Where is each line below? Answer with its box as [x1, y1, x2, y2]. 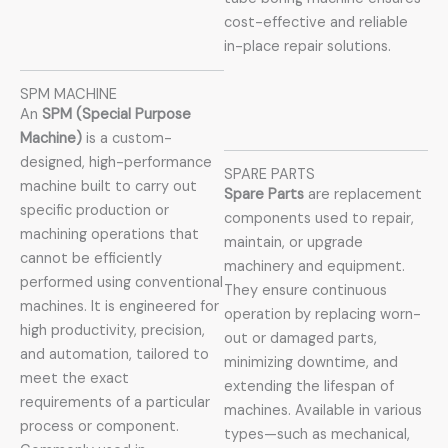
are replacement [304, 185, 422, 205]
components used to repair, [224, 209, 414, 229]
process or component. [20, 417, 179, 437]
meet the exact [20, 369, 129, 389]
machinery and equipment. [224, 257, 405, 277]
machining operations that [20, 225, 199, 245]
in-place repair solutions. [224, 37, 391, 57]
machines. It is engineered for [20, 297, 219, 317]
